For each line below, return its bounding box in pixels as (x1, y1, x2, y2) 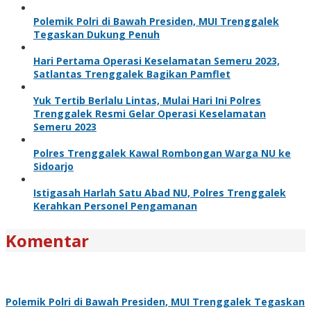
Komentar (6, 228, 89, 252)
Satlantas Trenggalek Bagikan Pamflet (33, 67, 230, 81)
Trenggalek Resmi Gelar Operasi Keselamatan (33, 106, 266, 120)
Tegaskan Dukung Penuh (33, 27, 160, 41)
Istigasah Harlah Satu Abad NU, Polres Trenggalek (33, 185, 286, 199)
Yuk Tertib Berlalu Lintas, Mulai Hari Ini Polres (33, 93, 261, 107)
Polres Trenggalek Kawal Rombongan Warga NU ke (33, 146, 291, 160)
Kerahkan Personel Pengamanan (33, 199, 197, 212)
